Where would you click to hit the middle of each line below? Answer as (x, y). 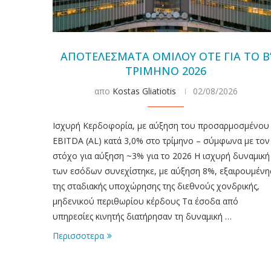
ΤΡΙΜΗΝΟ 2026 (166, 70)
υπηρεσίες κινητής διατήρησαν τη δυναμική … (142, 216)
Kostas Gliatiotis (144, 91)
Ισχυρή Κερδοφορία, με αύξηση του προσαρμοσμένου (161, 125)
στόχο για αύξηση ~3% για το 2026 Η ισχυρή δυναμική (161, 155)
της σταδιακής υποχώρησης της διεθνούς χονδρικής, (156, 186)
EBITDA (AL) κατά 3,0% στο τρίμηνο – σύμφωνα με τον (161, 140)
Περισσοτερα (78, 235)
